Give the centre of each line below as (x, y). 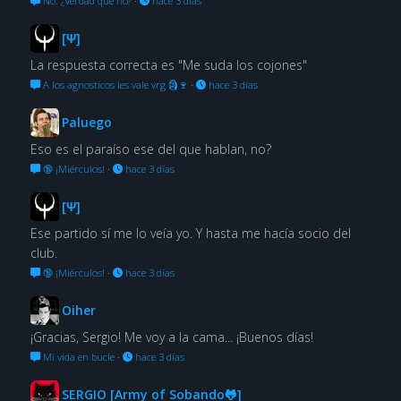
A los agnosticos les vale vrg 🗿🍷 (114, 84)
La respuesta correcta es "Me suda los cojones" (168, 64)
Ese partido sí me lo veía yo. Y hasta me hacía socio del (190, 233)
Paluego (86, 122)
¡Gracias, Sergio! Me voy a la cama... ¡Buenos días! (171, 337)
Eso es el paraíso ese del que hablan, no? (150, 149)
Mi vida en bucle (77, 356)
